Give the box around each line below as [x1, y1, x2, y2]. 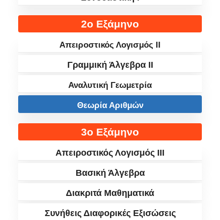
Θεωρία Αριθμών [77, 101, 143, 110]
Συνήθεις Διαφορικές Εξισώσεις [44, 208, 176, 218]
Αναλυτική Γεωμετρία [68, 81, 152, 90]
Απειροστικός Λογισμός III [55, 148, 165, 158]
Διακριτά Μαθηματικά [66, 188, 154, 198]
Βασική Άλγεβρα [75, 168, 145, 178]
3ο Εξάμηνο [81, 126, 139, 137]
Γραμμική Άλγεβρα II [67, 60, 153, 70]
